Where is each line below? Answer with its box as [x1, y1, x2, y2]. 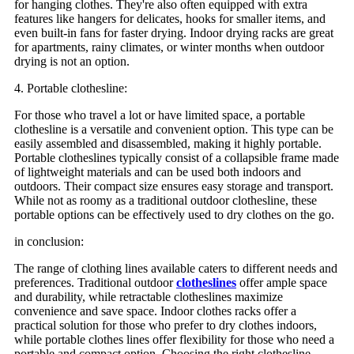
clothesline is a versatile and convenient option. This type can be [14, 122, 333, 137]
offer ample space [236, 276, 327, 290]
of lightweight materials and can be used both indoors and [14, 165, 301, 179]
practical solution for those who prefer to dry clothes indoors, [14, 318, 317, 333]
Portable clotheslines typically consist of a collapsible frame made [14, 151, 339, 165]
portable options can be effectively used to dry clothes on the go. [14, 208, 334, 222]
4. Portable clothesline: [14, 81, 127, 96]
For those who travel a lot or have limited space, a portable [14, 108, 305, 122]
